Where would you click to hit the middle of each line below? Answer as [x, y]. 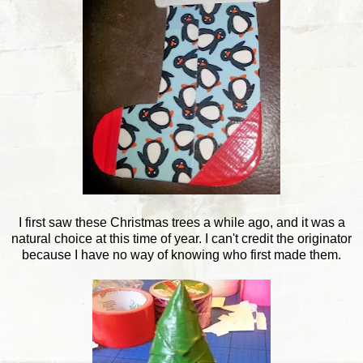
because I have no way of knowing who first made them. [181, 254]
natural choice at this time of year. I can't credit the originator [181, 238]
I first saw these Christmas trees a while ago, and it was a [181, 222]
